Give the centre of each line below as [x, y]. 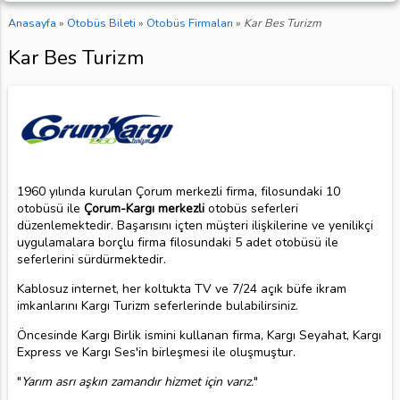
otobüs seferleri [251, 208]
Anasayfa [32, 23]
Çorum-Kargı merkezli [144, 208]
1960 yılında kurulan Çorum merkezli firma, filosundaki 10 [178, 191]
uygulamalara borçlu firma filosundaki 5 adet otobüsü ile [177, 242]
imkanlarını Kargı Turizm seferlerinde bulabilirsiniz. [157, 305]
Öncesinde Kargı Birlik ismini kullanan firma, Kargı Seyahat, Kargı [199, 335]
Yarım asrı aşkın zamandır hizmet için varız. [137, 381]
